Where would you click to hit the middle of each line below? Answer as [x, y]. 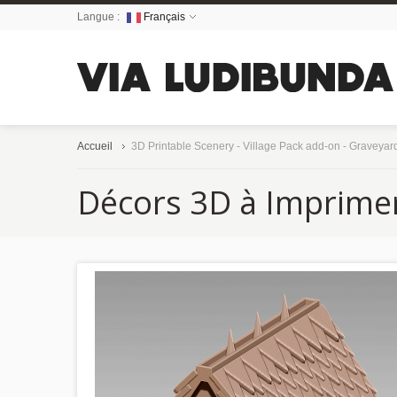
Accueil [95, 146]
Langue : [100, 17]
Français [163, 17]
